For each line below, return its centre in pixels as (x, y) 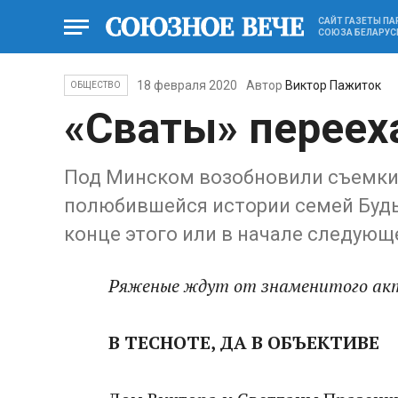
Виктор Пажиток (333, 85)
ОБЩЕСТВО (96, 85)
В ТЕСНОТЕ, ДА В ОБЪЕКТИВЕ (244, 342)
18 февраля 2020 (187, 85)
